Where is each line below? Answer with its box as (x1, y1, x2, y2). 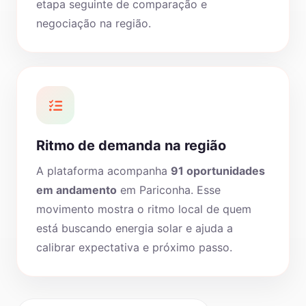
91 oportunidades (171, 164, 265, 178)
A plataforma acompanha (36, 164, 171, 178)
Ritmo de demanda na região (36, 137, 226, 154)
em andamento (36, 183, 117, 197)
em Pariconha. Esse (117, 183, 221, 197)
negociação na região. (36, 16, 151, 30)
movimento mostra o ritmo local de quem (36, 202, 251, 216)
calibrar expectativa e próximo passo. (36, 240, 232, 254)
